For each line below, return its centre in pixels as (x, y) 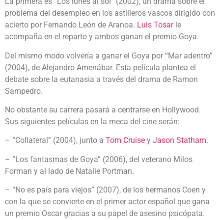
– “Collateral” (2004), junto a (55, 140)
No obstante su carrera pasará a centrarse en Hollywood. (103, 110)
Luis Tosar (155, 25)
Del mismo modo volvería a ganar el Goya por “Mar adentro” (109, 55)
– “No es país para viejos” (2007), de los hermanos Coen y (105, 190)
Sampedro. (24, 91)
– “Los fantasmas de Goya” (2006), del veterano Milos (99, 159)
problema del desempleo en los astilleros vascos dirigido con (110, 13)
